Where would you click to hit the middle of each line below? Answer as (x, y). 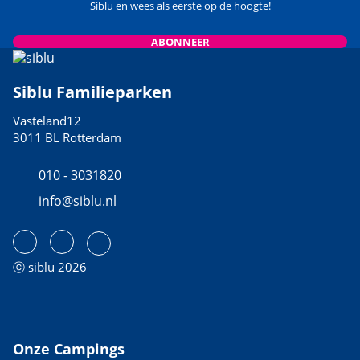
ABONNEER (180, 42)
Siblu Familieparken (92, 92)
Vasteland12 (47, 120)
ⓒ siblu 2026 (50, 266)
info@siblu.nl (78, 200)
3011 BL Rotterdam (67, 137)
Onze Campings (69, 348)
